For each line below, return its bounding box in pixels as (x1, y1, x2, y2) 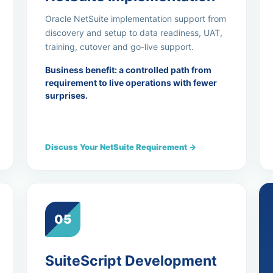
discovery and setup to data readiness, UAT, (44, 27, 222, 38)
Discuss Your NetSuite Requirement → (44, 142, 196, 152)
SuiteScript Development (44, 252, 217, 269)
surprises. (44, 90, 88, 101)
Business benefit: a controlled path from (44, 65, 211, 75)
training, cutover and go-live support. (44, 41, 194, 52)
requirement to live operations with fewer (44, 77, 217, 88)
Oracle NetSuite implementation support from (44, 13, 226, 24)
